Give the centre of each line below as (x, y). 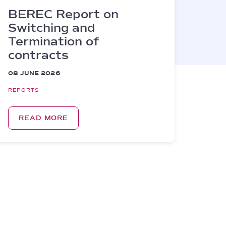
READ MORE (44, 118)
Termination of (53, 41)
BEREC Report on (63, 14)
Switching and (52, 28)
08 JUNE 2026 (34, 73)
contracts (38, 55)
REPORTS (23, 90)
